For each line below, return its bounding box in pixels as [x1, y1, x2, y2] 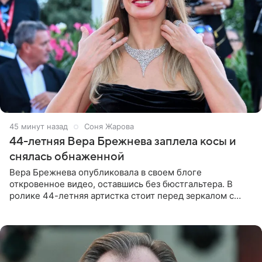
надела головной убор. [9, 213, 108, 225]
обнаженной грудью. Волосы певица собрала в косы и [9, 201, 242, 213]
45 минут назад [9, 121, 68, 131]
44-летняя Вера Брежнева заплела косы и [9, 135, 236, 148]
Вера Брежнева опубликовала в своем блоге [9, 166, 202, 178]
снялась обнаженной [9, 150, 125, 163]
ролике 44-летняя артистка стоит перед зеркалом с [9, 189, 234, 201]
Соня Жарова [84, 121, 134, 131]
